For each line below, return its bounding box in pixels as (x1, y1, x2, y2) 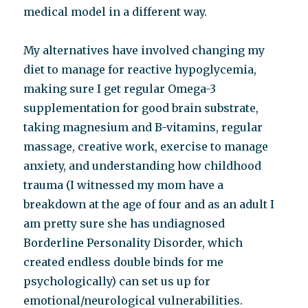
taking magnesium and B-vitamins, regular (23, 120, 263, 135)
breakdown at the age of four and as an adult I (23, 197, 275, 212)
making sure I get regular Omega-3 (23, 82, 217, 96)
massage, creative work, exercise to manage (23, 140, 269, 154)
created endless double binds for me (23, 255, 224, 269)
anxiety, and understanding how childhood (23, 159, 262, 173)
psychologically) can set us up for (23, 274, 211, 289)
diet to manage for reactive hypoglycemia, (23, 63, 257, 77)
